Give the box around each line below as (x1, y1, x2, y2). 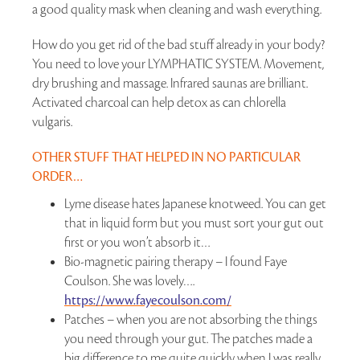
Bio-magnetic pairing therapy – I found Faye (64, 253, 287, 270)
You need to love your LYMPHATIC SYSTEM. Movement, (32, 55, 324, 72)
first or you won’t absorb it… (64, 234, 211, 251)
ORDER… (32, 168, 84, 185)
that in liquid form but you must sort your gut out (64, 215, 324, 231)
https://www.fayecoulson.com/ (64, 292, 231, 309)
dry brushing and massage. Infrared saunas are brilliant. (32, 75, 308, 92)
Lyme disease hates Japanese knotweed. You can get (64, 195, 326, 212)
